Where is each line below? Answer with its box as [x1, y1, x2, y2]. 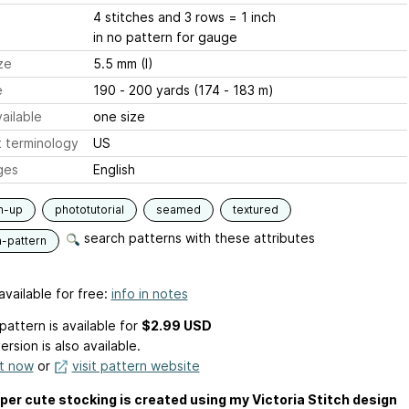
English [92, 162, 135, 177]
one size [92, 109, 145, 124]
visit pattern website [71, 358, 200, 374]
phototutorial [54, 203, 124, 216]
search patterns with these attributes [79, 230, 315, 246]
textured [232, 203, 278, 216]
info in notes [110, 286, 188, 301]
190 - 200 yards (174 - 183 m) [92, 82, 274, 98]
